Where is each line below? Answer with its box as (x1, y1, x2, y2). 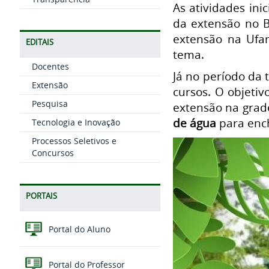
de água (173, 115, 216, 130)
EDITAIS (25, 37, 53, 47)
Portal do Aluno (46, 223, 110, 235)
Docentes (31, 61, 69, 72)
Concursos (31, 147, 74, 159)
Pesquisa (31, 98, 68, 109)
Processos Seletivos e (31, 135, 116, 147)
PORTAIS (25, 191, 57, 201)
